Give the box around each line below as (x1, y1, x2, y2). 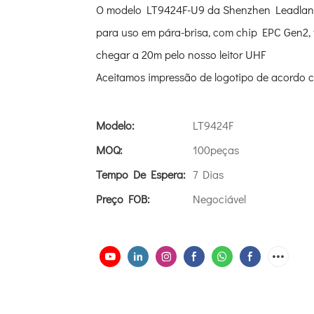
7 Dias (193, 167, 224, 182)
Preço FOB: (96, 191, 150, 207)
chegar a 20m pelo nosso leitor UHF (96, 47, 268, 62)
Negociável (193, 191, 246, 207)
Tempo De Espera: (96, 167, 186, 182)
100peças (193, 142, 239, 158)
